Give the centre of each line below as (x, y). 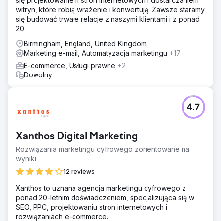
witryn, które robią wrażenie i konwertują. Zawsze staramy (110, 9)
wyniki (26, 158)
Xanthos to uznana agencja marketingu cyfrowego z (101, 188)
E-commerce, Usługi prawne (71, 65)
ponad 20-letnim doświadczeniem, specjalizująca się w (105, 197)
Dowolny (38, 74)
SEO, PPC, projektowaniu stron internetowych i (92, 207)
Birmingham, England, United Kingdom (85, 43)
